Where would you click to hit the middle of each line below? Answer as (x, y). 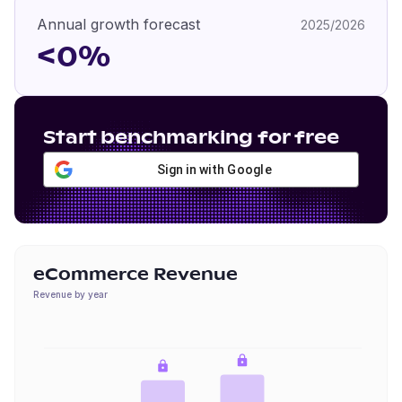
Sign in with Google (214, 170)
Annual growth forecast (118, 24)
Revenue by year (70, 294)
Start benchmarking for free (191, 138)
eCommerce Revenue (135, 275)
